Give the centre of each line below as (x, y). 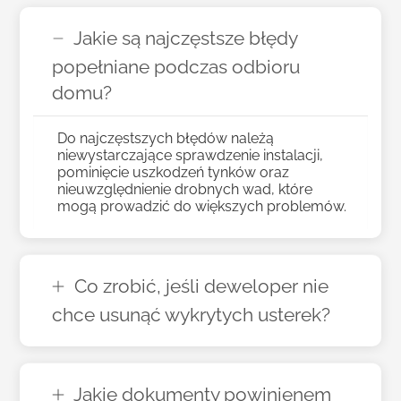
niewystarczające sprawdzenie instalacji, (191, 155)
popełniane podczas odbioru (176, 67)
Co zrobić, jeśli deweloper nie (201, 286)
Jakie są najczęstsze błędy (183, 38)
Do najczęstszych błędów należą (166, 138)
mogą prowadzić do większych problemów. (202, 206)
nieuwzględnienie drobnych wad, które (185, 189)
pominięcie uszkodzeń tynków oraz (174, 172)
